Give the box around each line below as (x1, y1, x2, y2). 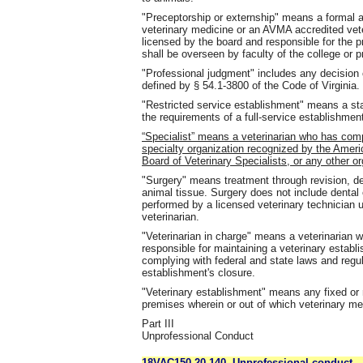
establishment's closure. (142, 267, 255, 280)
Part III (142, 318, 174, 331)
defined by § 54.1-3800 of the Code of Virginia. (142, 79, 360, 92)
